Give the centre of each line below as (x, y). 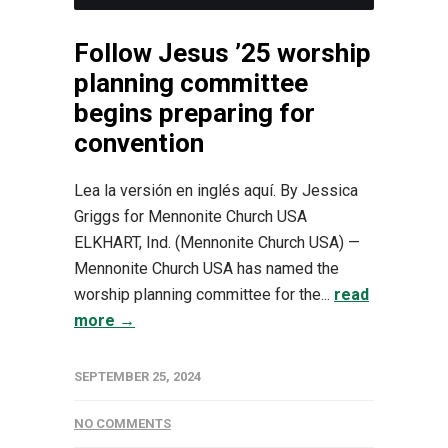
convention (139, 143)
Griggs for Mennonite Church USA (190, 216)
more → (104, 320)
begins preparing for (194, 113)
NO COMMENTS (122, 423)
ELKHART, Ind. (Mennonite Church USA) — (217, 242)
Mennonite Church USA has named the (206, 268)
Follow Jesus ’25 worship (222, 53)
